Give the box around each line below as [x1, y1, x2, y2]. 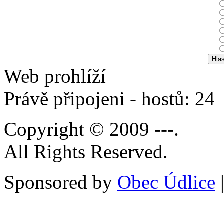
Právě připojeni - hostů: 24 [4, 87, 220, 109]
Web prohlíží [4, 65, 106, 87]
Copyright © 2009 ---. [4, 118, 179, 140]
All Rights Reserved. [4, 140, 168, 162]
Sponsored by [4, 171, 117, 193]
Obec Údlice [117, 171, 215, 193]
